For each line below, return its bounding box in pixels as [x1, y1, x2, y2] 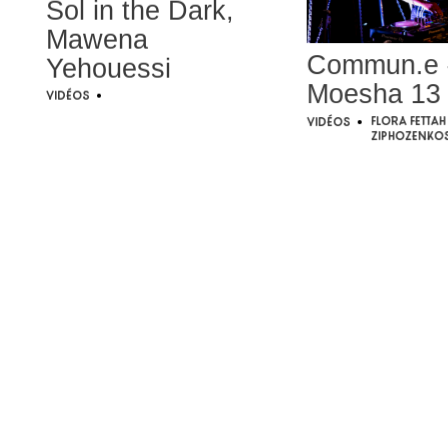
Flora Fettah [370, 113, 446, 129]
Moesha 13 [306, 79, 441, 110]
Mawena [45, 24, 148, 55]
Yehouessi [45, 53, 171, 84]
